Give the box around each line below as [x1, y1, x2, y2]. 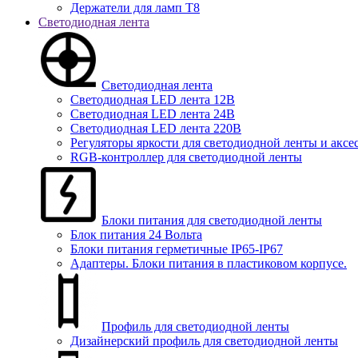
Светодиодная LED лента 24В [70, 107, 235, 121]
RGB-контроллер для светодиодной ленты [70, 150, 302, 164]
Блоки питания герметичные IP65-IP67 [70, 242, 283, 256]
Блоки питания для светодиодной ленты [101, 213, 322, 227]
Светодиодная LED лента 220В [70, 121, 241, 135]
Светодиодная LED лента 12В [70, 93, 235, 106]
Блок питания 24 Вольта [70, 228, 202, 241]
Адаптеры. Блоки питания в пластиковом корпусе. [70, 257, 347, 270]
